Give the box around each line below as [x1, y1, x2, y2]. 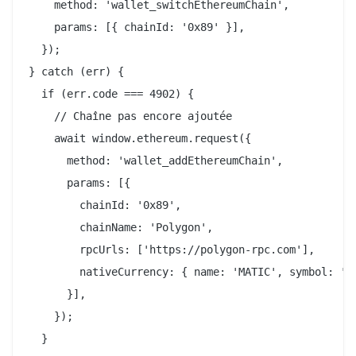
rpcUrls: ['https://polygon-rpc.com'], [29, 242, 315, 256]
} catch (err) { [29, 64, 124, 78]
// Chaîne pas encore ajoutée [29, 109, 232, 122]
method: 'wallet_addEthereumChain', [29, 153, 283, 167]
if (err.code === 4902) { [29, 87, 194, 100]
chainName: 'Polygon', [29, 220, 213, 234]
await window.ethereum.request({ [29, 131, 251, 145]
